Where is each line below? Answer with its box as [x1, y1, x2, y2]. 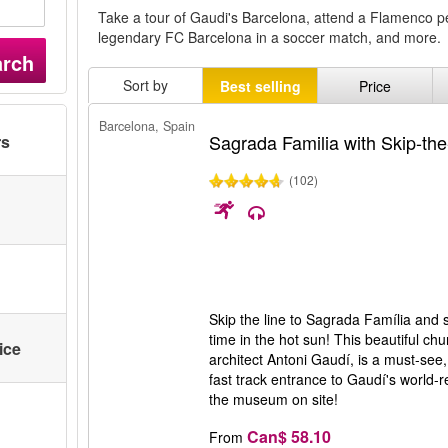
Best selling [219, 75, 301, 96]
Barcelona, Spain [99, 117, 196, 135]
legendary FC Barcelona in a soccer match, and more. [98, 27, 442, 47]
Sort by [123, 75, 169, 95]
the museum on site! [209, 389, 339, 409]
